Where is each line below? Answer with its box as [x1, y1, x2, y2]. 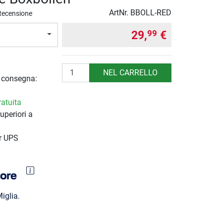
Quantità [61, 63, 92, 73]
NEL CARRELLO [103, 67, 158, 77]
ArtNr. [109, 7, 130, 17]
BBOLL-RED [130, 7, 171, 17]
